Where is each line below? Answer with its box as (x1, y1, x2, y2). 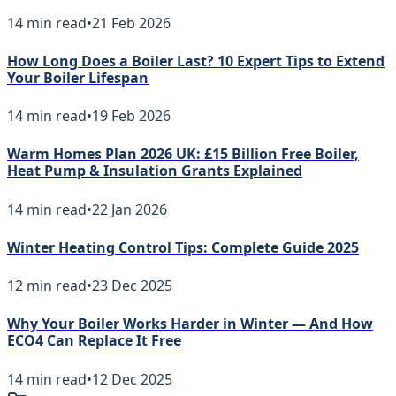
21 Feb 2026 (92, 12, 171, 33)
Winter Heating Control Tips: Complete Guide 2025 (7, 237, 359, 257)
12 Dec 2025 (92, 369, 172, 389)
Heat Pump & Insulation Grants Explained (7, 161, 302, 181)
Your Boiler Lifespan (7, 67, 148, 88)
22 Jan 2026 (92, 199, 167, 219)
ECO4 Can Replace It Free (7, 331, 181, 351)
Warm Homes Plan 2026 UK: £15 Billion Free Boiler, (7, 144, 359, 164)
